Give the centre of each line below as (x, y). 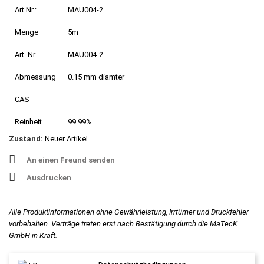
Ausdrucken (49, 178)
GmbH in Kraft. (33, 236)
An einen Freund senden (71, 160)
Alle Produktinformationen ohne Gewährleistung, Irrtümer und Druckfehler (129, 212)
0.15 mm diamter (96, 77)
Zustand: (26, 139)
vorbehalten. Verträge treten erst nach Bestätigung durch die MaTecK (123, 224)
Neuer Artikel (66, 139)
